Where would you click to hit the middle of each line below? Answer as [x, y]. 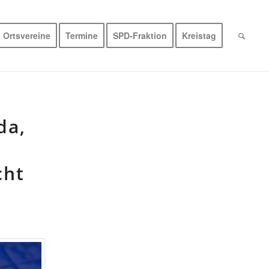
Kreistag [199, 35]
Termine [82, 35]
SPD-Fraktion [140, 35]
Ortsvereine [27, 35]
